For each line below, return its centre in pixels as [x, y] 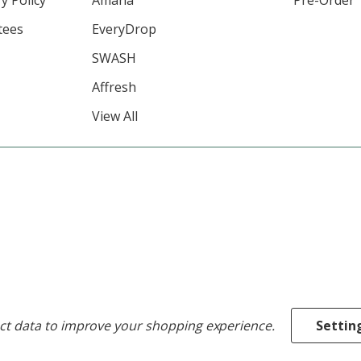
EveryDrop [124, 29]
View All [114, 116]
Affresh [114, 87]
